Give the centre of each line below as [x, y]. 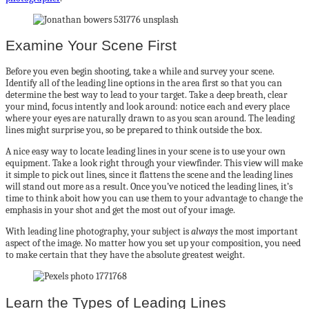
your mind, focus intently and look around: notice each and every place [148, 107]
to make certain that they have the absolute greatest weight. [125, 255]
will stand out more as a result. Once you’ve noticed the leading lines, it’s [149, 187]
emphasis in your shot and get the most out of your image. [120, 210]
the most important [258, 232]
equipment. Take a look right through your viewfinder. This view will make [154, 163]
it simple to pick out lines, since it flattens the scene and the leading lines [149, 175]
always [205, 232]
